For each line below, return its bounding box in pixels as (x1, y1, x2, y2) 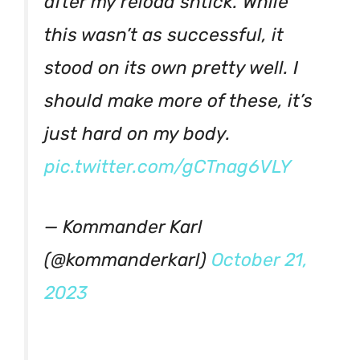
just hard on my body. (44, 122, 231, 145)
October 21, (211, 249, 308, 272)
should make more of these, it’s (44, 89, 313, 112)
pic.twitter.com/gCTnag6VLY (44, 155, 292, 178)
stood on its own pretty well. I (44, 56, 298, 79)
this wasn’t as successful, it (44, 23, 284, 46)
